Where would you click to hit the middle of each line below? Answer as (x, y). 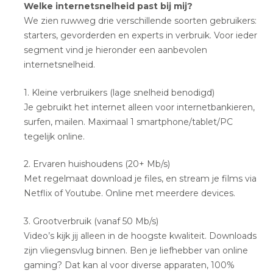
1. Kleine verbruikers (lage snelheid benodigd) (119, 92)
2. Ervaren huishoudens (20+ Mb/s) (97, 164)
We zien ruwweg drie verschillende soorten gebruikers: (140, 20)
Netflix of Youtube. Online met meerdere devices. (130, 193)
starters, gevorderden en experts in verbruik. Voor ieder (141, 35)
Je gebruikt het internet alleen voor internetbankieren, (140, 107)
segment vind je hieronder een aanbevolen (116, 50)
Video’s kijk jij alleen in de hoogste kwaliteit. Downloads (140, 236)
